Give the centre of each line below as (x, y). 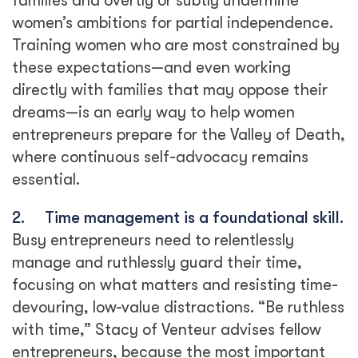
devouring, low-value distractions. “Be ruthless (178, 307)
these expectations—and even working (151, 68)
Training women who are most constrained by (176, 45)
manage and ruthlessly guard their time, (157, 263)
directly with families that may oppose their (170, 90)
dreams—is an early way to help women (153, 112)
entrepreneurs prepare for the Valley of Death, (179, 135)
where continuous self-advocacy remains (160, 157)
